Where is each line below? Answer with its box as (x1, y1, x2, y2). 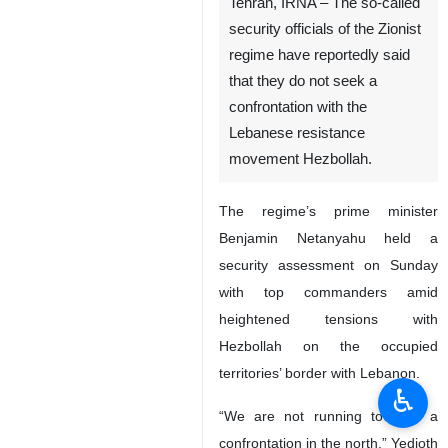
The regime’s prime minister (219, 203, 438, 219)
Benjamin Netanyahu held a (219, 230, 438, 246)
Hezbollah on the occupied (219, 338, 438, 354)
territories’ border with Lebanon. (219, 365, 420, 381)
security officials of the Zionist (229, 21, 421, 37)
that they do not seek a (229, 73, 377, 89)
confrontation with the (229, 99, 367, 115)
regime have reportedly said (229, 47, 410, 63)
